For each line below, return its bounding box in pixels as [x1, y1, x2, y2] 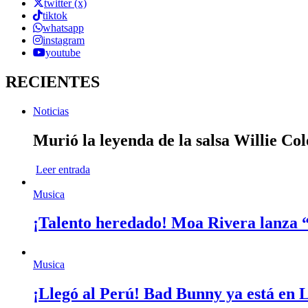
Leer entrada [36, 163, 90, 175]
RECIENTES [5, 72, 100, 91]
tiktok [43, 9, 67, 21]
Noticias [33, 104, 69, 117]
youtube [45, 46, 80, 58]
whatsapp [43, 21, 84, 34]
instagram [43, 34, 85, 46]
